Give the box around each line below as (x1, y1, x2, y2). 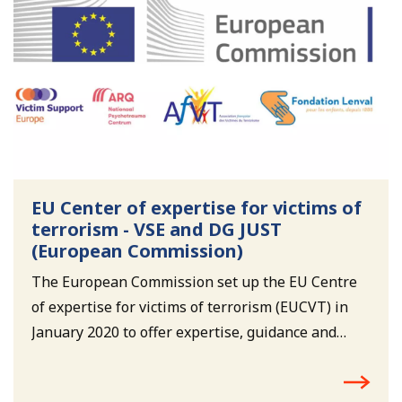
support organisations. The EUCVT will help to (31, 371, 345, 392)
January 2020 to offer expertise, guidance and (31, 321, 336, 342)
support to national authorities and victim (31, 346, 314, 367)
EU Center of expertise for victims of (31, 195, 362, 220)
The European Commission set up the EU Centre (31, 271, 357, 292)
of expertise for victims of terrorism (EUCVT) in (31, 296, 348, 317)
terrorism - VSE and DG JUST (31, 216, 282, 241)
